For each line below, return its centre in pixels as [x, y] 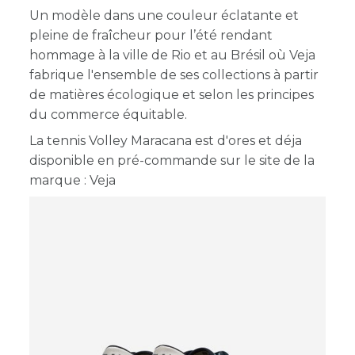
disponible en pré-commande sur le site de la [172, 160]
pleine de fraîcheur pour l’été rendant [151, 35]
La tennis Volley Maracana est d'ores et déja [166, 140]
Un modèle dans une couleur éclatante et [164, 15]
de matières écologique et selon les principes [172, 94]
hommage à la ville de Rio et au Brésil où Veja [173, 55]
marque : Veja [73, 180]
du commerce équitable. [109, 114]
